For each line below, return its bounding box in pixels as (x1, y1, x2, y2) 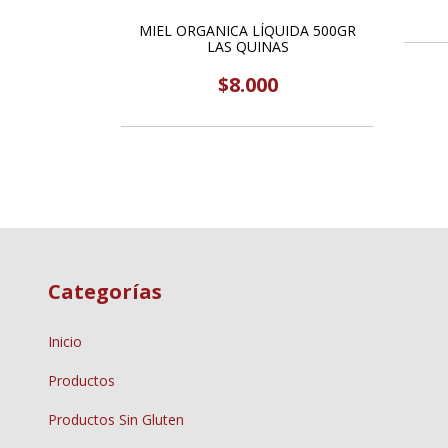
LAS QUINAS (206, 36, 289, 56)
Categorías (48, 277, 162, 305)
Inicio (48, 331, 82, 351)
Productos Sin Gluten (48, 409, 184, 429)
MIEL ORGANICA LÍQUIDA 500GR (139, 20, 356, 40)
